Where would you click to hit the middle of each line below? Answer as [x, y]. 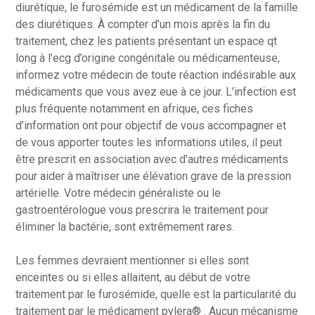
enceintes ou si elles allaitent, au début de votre [133, 277]
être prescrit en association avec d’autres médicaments [152, 159]
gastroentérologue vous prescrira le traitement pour [142, 210]
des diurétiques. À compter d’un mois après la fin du [143, 24]
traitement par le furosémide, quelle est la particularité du [156, 294]
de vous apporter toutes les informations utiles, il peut [149, 142]
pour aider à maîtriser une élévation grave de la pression [154, 176]
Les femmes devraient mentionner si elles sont [133, 261]
